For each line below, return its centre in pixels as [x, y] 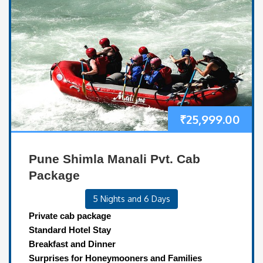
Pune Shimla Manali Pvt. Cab [114, 159]
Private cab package [70, 215]
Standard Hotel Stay [70, 230]
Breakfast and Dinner [72, 244]
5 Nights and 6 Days [131, 198]
